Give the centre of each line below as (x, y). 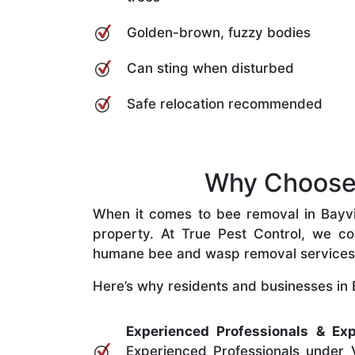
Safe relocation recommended (225, 103)
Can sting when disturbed (210, 68)
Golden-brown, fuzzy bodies (219, 32)
